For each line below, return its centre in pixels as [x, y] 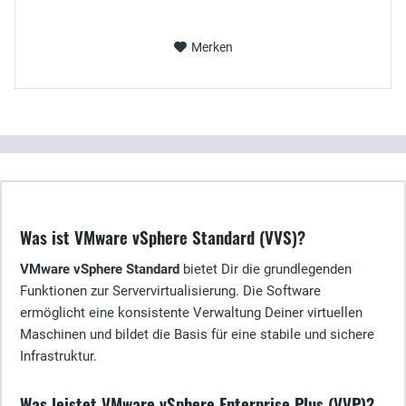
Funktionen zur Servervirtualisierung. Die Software [170, 291]
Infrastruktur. [58, 356]
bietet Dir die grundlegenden [266, 269]
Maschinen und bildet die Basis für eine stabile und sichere [197, 334]
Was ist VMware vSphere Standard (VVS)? [163, 237]
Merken [212, 47]
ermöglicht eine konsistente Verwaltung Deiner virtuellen [191, 313]
